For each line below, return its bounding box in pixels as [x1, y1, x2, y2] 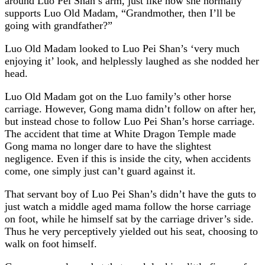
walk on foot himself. [5, 237, 97, 250]
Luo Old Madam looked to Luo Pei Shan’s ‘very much [5, 42, 240, 54]
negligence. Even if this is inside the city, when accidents [5, 152, 251, 164]
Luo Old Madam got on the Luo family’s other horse [5, 90, 231, 102]
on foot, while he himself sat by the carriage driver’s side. [5, 212, 254, 225]
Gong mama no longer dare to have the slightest [5, 140, 211, 152]
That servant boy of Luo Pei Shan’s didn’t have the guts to [5, 188, 256, 200]
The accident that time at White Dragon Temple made [5, 127, 236, 140]
